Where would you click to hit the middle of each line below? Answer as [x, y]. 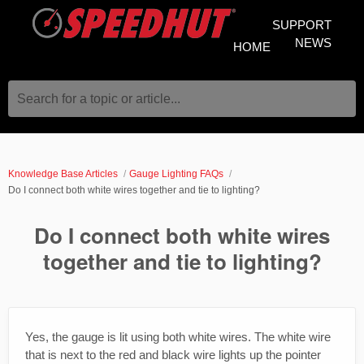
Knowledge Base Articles [63, 174]
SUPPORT [302, 25]
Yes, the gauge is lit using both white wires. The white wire [178, 337]
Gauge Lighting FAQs [176, 174]
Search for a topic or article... [99, 99]
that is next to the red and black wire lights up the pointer [173, 355]
